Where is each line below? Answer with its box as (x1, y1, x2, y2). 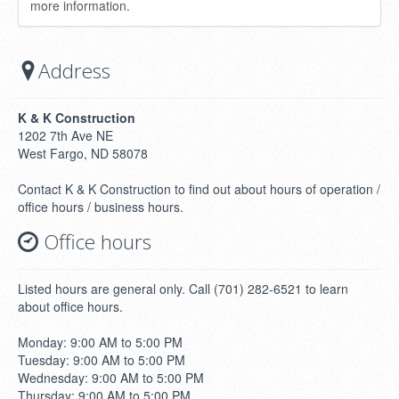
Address (38, 56, 110, 85)
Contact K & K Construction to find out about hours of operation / (18, 179, 380, 198)
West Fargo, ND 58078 (18, 143, 148, 162)
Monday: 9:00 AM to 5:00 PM (18, 332, 183, 351)
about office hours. (18, 297, 123, 315)
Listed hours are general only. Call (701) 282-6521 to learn (18, 279, 348, 297)
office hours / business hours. (18, 197, 183, 216)
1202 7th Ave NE (18, 126, 113, 144)
